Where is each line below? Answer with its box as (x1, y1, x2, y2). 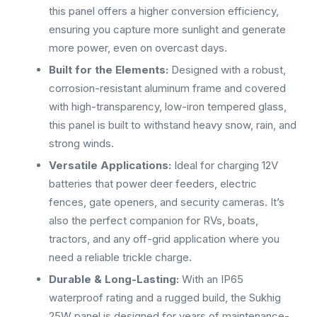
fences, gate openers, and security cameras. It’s (49, 195, 284, 209)
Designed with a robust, (168, 63, 286, 77)
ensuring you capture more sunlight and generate (49, 23, 286, 37)
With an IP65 (179, 272, 243, 287)
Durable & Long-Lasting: (49, 272, 179, 287)
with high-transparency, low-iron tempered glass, (49, 100, 287, 114)
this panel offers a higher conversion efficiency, (49, 4, 279, 18)
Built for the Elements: (49, 63, 168, 77)
